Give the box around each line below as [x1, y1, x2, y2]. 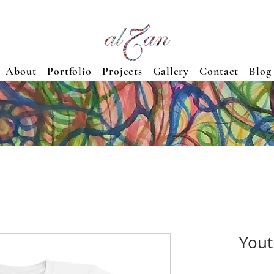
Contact [199, 64, 239, 78]
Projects [102, 64, 143, 78]
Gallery [152, 64, 189, 78]
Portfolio [46, 64, 92, 78]
